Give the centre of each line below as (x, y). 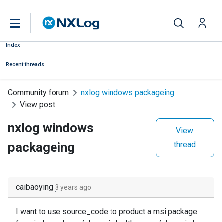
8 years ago (73, 187)
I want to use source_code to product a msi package (107, 211)
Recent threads (25, 65)
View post (37, 104)
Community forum (38, 92)
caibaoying (35, 187)
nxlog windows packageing (128, 92)
